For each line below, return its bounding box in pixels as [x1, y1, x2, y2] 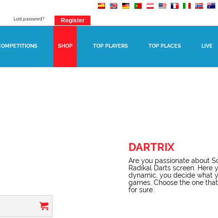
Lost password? [13, 17, 44, 21]
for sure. [128, 186, 154, 194]
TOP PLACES [148, 43, 181, 49]
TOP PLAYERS [93, 43, 128, 49]
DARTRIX [128, 141, 174, 153]
